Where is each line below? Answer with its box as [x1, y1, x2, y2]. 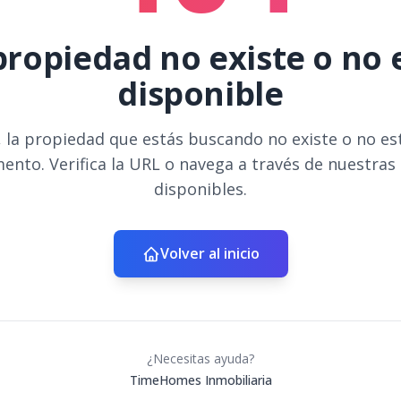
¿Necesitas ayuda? [147, 350, 254, 367]
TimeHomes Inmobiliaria [129, 371, 272, 388]
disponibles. [154, 178, 247, 200]
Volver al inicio [159, 243, 260, 263]
